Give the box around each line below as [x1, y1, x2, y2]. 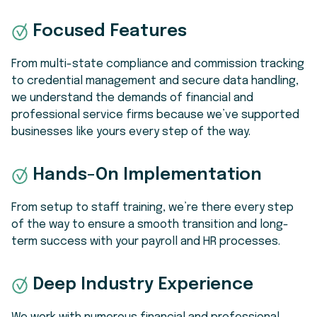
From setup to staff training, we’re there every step [11, 201, 294, 214]
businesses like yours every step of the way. [11, 125, 250, 138]
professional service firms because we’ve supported [11, 108, 299, 121]
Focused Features [33, 22, 187, 40]
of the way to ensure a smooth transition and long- [11, 218, 289, 231]
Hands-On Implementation [33, 166, 262, 184]
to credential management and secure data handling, [11, 74, 299, 87]
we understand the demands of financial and [11, 91, 253, 104]
